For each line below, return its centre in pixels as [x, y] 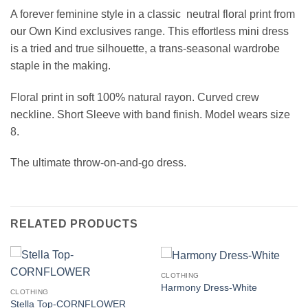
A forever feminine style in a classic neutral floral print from [153, 14]
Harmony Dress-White [209, 288]
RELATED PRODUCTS [74, 224]
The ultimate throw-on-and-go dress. [98, 163]
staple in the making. [62, 65]
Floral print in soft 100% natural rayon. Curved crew [135, 97]
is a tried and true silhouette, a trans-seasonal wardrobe [145, 48]
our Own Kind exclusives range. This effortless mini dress [150, 31]
